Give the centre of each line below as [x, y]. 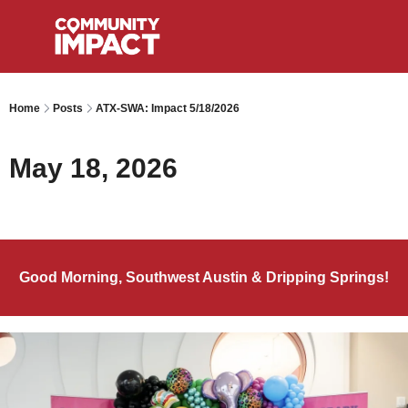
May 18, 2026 [93, 168]
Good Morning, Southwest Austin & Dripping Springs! [204, 277]
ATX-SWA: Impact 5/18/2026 [168, 108]
